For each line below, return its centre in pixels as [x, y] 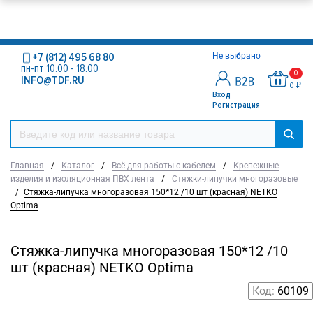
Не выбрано [238, 56]
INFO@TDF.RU [53, 80]
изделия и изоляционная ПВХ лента [82, 179]
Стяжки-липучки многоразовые [235, 179]
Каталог [78, 166]
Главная [27, 166]
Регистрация [236, 105]
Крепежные [256, 166]
